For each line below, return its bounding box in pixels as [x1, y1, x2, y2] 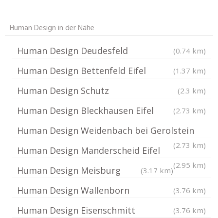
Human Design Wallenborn [17, 184, 129, 196]
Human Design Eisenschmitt [17, 204, 135, 216]
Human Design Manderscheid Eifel [17, 145, 160, 156]
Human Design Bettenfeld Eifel [17, 65, 146, 76]
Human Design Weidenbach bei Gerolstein [17, 125, 194, 136]
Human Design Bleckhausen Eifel [17, 105, 154, 116]
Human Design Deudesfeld [17, 45, 128, 56]
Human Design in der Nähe [10, 22, 94, 35]
